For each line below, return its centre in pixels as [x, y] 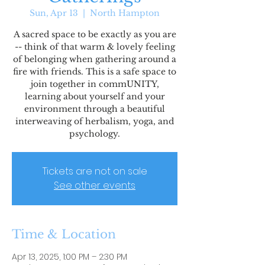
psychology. [95, 134]
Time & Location [64, 234]
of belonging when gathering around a [95, 59]
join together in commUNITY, [95, 84]
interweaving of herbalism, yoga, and [95, 121]
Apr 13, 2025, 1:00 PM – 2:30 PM [70, 257]
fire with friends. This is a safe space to [95, 72]
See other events [95, 185]
